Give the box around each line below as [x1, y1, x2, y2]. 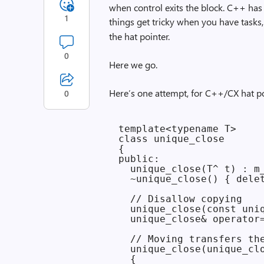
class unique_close [118, 133, 225, 144]
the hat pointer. [109, 30, 170, 42]
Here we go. [109, 58, 158, 71]
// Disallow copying [118, 193, 243, 204]
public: [118, 153, 160, 164]
